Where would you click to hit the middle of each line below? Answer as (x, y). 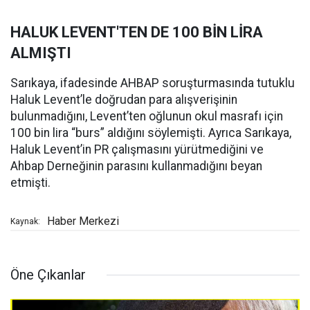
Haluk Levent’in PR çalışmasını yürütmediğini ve (137, 150)
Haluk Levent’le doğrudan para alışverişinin (124, 100)
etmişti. (30, 183)
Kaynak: (25, 222)
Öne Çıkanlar (48, 275)
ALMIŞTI (41, 53)
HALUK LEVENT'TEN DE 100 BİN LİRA (137, 33)
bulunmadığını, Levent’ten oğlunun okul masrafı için (147, 117)
